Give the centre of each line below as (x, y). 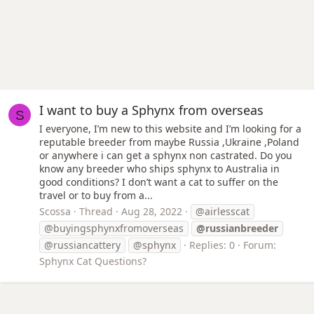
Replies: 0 (212, 245)
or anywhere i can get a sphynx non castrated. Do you (166, 155)
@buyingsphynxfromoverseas (114, 228)
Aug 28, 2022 (152, 212)
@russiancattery (82, 245)
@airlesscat (223, 212)
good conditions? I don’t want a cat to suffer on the (159, 182)
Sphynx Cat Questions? (93, 261)
